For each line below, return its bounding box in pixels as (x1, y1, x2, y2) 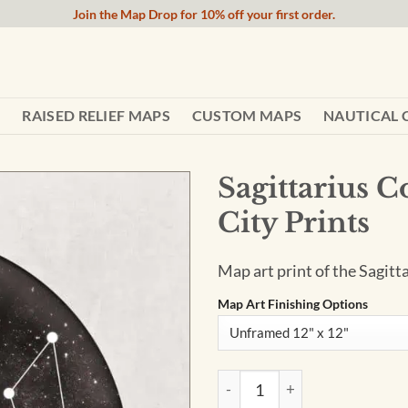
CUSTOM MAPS (191, 107, 302, 124)
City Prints (218, 206, 370, 240)
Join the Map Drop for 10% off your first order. (73, 5, 335, 22)
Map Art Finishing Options (218, 295, 368, 311)
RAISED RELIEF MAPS (22, 107, 171, 124)
